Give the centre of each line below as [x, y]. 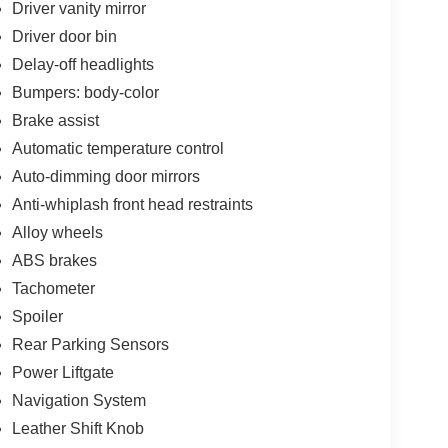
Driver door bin [64, 37]
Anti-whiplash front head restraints [132, 205]
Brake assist [55, 121]
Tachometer [53, 289]
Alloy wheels [57, 233]
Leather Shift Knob [77, 429]
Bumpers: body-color [85, 93]
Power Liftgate [62, 373]
